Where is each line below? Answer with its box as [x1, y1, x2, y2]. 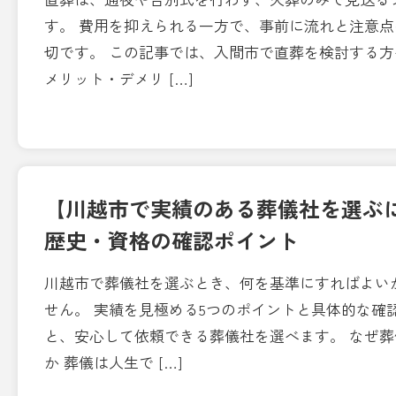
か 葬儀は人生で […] [44, 351, 182, 373]
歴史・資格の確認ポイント [44, 225, 299, 255]
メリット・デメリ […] [44, 67, 193, 89]
